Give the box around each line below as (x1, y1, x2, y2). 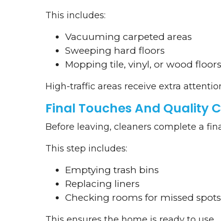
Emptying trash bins (65, 164, 159, 176)
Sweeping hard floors (65, 45, 165, 57)
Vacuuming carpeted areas (65, 31, 192, 43)
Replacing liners (65, 178, 140, 190)
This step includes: (45, 143, 127, 154)
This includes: (45, 10, 106, 21)
